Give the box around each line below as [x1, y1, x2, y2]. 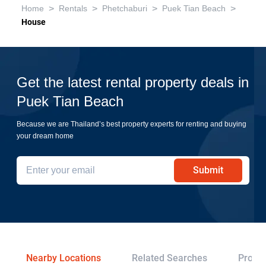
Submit [193, 164, 223, 176]
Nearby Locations [26, 252, 101, 264]
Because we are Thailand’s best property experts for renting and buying [17, 119, 246, 128]
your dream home [17, 131, 74, 140]
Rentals [59, 4, 87, 14]
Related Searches [132, 252, 207, 264]
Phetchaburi [102, 4, 147, 14]
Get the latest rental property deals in [17, 74, 249, 91]
